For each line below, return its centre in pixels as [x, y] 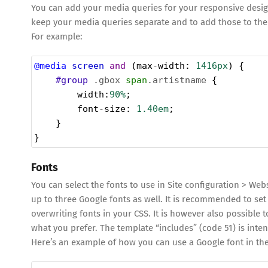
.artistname [177, 80]
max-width [161, 66]
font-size [101, 109]
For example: [57, 37]
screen [88, 66]
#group [72, 80]
